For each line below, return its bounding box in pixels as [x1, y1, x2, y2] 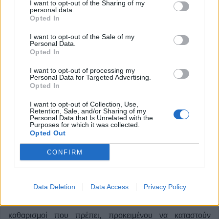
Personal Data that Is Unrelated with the [30, 114, 153, 122]
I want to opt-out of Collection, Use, [30, 100, 138, 108]
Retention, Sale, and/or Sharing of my [30, 107, 146, 115]
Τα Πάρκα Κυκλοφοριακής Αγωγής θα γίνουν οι [8, 197, 211, 206]
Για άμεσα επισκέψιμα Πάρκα [8, 137, 154, 151]
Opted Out [30, 129, 66, 137]
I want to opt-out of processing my [30, 66, 135, 74]
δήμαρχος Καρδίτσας [8, 169, 113, 182]
